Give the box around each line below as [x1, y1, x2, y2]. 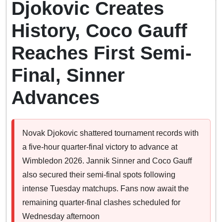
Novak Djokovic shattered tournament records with [22, 129, 199, 138]
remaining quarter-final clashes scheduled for [22, 198, 180, 207]
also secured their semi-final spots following [22, 170, 175, 179]
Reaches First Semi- [11, 43, 192, 64]
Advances [11, 87, 100, 109]
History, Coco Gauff [11, 20, 187, 42]
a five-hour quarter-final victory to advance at [22, 143, 177, 152]
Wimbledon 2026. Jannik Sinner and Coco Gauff [22, 157, 192, 166]
